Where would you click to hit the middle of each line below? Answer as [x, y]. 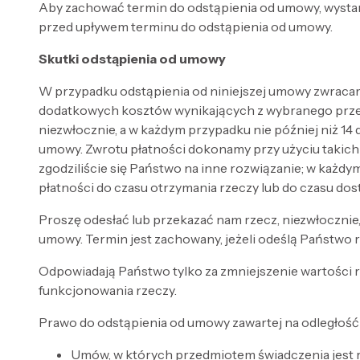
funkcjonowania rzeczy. [108, 290]
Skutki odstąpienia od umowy [132, 58]
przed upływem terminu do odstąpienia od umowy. [186, 26]
